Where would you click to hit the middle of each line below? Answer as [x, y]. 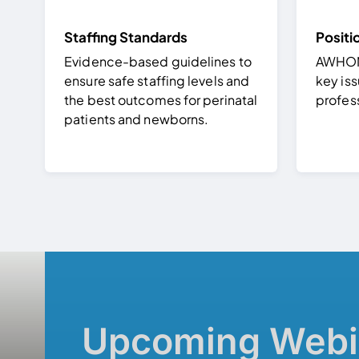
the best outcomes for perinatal [161, 99]
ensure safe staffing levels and [157, 80]
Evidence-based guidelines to [158, 61]
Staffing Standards [126, 36]
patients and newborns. [137, 119]
